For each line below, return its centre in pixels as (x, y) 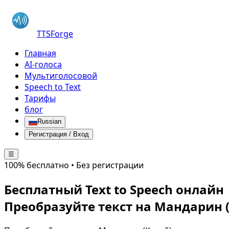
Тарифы (40, 98)
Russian (49, 121)
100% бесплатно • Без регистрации (74, 165)
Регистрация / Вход (59, 134)
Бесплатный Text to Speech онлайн (114, 189)
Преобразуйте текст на (79, 206)
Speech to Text (53, 87)
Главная (40, 53)
